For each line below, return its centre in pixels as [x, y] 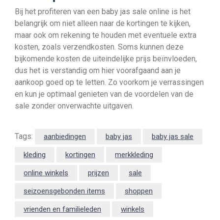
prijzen [98, 173]
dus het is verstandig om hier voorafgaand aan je [98, 70]
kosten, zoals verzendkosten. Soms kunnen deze [99, 47]
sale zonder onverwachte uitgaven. [74, 106]
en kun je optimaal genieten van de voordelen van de [104, 94]
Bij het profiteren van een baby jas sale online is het [103, 12]
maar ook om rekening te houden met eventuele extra [106, 35]
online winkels [46, 173]
